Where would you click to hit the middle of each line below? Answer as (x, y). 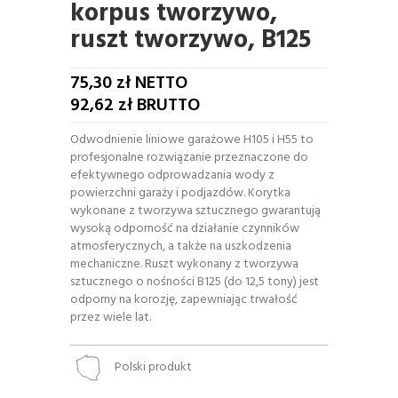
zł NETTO (150, 83)
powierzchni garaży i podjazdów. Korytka (180, 193)
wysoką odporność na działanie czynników (185, 228)
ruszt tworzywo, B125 (191, 40)
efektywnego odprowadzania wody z (172, 175)
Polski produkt (153, 367)
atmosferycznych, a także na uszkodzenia (181, 246)
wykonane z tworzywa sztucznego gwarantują (195, 211)
